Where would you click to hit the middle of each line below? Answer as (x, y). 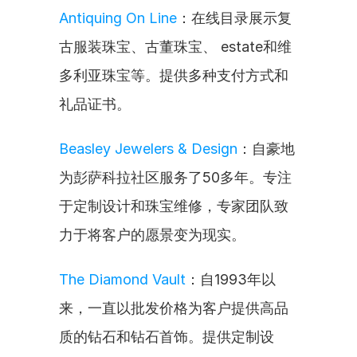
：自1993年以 (231, 279)
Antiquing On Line (118, 18)
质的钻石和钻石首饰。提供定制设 (167, 337)
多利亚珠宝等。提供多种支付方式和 (174, 75)
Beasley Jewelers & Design (148, 149)
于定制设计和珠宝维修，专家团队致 (174, 206)
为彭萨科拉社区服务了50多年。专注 (175, 177)
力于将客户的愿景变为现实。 (152, 235)
